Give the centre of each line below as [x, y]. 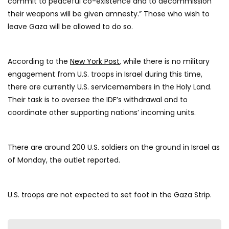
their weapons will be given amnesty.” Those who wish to [109, 14]
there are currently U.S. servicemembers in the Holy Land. [110, 87]
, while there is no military [165, 62]
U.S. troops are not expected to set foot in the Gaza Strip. [110, 195]
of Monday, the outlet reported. [64, 160]
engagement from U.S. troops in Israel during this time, [105, 74]
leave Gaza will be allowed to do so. [70, 27]
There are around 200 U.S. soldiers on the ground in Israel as [114, 147]
